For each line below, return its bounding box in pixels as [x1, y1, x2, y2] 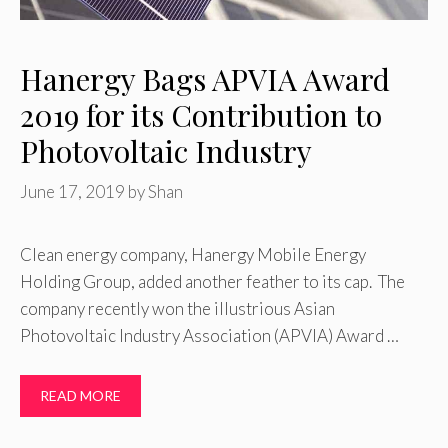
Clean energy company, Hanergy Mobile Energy [20, 244, 366, 266]
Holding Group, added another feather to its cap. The [20, 271, 405, 293]
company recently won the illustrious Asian [20, 298, 335, 320]
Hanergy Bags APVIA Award [20, 58, 390, 99]
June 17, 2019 [20, 181, 125, 203]
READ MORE [40, 386, 121, 404]
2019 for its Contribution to [20, 94, 382, 135]
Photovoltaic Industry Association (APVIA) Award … [20, 325, 399, 347]
